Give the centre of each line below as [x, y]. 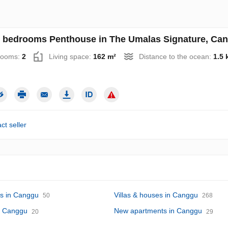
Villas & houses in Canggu [156, 195]
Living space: [71, 56]
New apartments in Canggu [158, 211]
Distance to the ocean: [176, 56]
